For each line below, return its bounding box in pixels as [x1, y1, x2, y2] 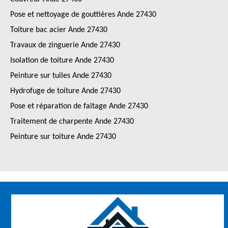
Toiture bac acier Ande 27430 [10, 26, 107, 34]
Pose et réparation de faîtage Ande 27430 [10, 102, 148, 110]
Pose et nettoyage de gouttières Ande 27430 [10, 11, 156, 19]
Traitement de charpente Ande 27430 [10, 118, 134, 126]
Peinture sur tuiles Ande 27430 [10, 72, 111, 80]
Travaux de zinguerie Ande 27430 [10, 41, 120, 49]
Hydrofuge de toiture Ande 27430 [10, 87, 121, 95]
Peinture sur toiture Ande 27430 [10, 133, 116, 141]
